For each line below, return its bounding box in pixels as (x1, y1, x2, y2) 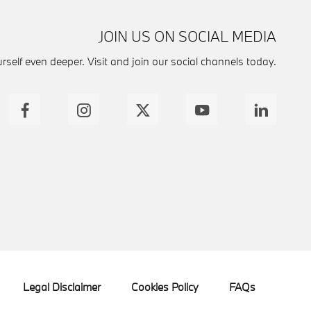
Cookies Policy (131, 280, 199, 294)
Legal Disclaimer (23, 280, 101, 294)
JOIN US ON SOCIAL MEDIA (99, 26, 276, 47)
